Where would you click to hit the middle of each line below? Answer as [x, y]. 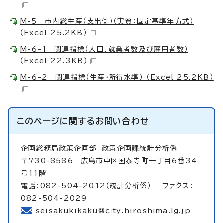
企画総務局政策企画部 [61, 148]
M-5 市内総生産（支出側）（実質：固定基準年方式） [107, 21]
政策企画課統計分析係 [140, 148]
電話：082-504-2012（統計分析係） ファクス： [107, 185]
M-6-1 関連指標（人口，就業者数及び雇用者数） [104, 49]
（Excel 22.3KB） [54, 60]
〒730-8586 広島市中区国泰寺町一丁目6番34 [109, 161]
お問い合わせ [122, 121]
